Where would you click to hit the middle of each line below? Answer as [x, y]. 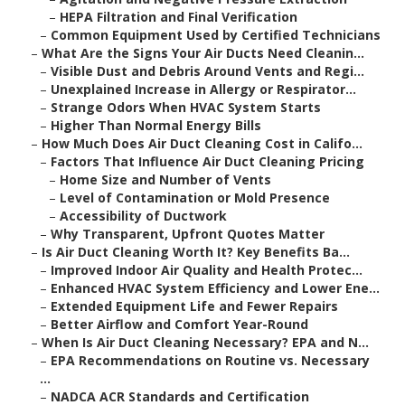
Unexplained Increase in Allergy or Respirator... [203, 89]
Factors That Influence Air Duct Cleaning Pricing [207, 162]
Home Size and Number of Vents [165, 180]
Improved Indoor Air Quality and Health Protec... [207, 270]
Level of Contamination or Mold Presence [195, 198]
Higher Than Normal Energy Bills [156, 126]
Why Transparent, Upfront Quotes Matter [188, 234]
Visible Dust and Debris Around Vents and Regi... [207, 71]
